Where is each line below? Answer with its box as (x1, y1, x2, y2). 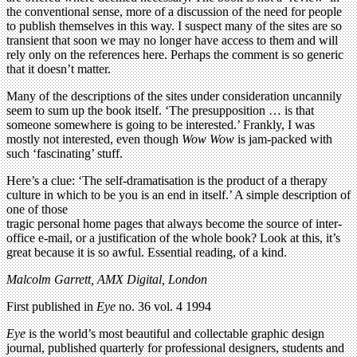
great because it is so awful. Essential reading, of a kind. (6, 245, 287, 260)
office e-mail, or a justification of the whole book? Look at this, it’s (6, 231, 340, 245)
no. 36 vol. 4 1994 (116, 300, 211, 314)
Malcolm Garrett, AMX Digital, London (6, 273, 207, 287)
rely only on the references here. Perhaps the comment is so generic (6, 48, 343, 62)
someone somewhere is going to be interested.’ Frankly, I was (6, 118, 315, 132)
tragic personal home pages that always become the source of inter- (6, 217, 342, 231)
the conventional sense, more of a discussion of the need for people (6, 5, 342, 19)
